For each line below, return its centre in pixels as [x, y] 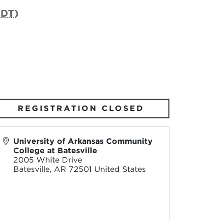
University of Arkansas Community [83, 141]
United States [120, 169]
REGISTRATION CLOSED [81, 108]
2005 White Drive [47, 160]
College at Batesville [55, 151]
